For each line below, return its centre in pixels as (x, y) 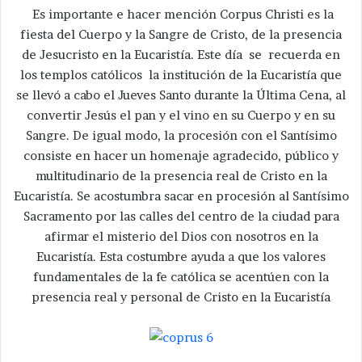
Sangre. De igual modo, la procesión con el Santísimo (181, 136)
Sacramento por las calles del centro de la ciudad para (181, 217)
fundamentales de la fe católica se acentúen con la (181, 277)
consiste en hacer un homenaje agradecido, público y (181, 156)
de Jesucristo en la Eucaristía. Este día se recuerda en (181, 55)
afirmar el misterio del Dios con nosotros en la (181, 237)
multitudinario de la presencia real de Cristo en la (181, 176)
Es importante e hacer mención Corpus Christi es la (181, 15)
